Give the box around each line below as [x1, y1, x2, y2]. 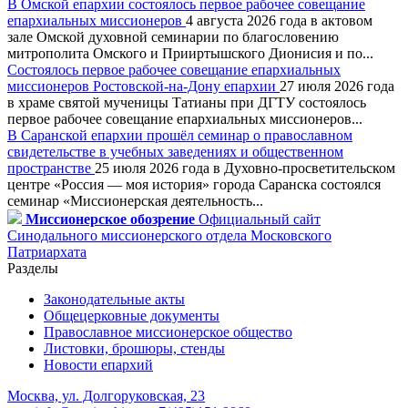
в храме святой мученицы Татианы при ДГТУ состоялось [7, 94, 366, 110]
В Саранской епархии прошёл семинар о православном [7, 127, 352, 143]
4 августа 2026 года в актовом [186, 12, 372, 28]
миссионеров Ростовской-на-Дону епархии [7, 77, 280, 94]
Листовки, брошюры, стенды [44, 340, 225, 356]
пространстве [7, 159, 95, 176]
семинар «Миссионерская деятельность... [7, 192, 263, 209]
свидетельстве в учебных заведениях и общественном [7, 143, 343, 159]
